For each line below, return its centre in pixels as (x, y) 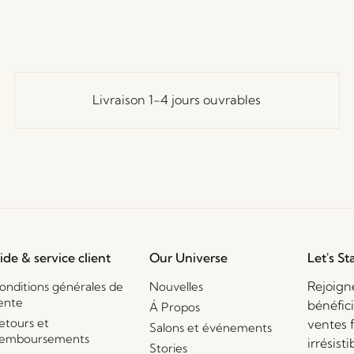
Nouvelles (176, 286)
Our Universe (188, 257)
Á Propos (174, 307)
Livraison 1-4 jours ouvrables (177, 100)
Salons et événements (210, 327)
